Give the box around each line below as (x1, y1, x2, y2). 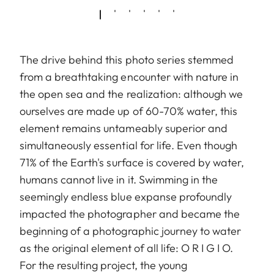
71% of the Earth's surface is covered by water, (20, 155, 245, 169)
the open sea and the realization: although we (20, 86, 243, 101)
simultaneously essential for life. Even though (20, 138, 238, 152)
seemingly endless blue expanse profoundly (20, 189, 232, 204)
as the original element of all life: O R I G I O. (20, 240, 234, 255)
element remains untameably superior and (20, 120, 228, 135)
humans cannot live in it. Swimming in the (20, 172, 218, 187)
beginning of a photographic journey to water (20, 223, 242, 238)
